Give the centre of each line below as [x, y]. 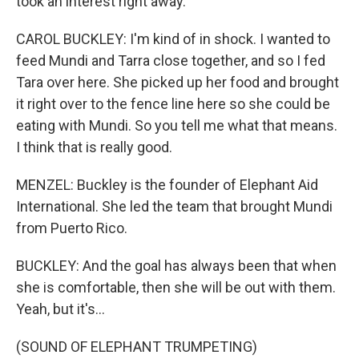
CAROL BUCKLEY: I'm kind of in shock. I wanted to [173, 39]
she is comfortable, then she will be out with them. [176, 287]
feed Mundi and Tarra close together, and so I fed [171, 61]
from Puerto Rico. [72, 228]
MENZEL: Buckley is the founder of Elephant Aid [167, 185]
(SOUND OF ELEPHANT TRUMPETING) [137, 347]
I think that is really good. [94, 147]
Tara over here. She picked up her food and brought [177, 82]
